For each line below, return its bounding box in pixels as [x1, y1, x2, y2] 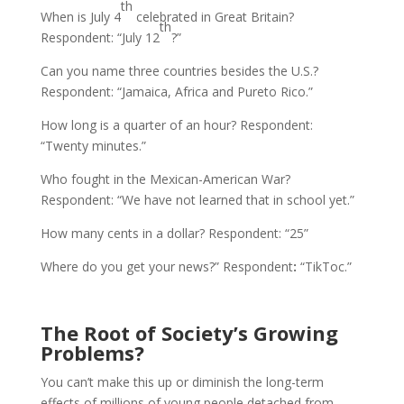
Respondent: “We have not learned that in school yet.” [40, 190, 354, 208]
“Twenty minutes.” [40, 136, 146, 154]
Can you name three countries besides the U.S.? [40, 61, 318, 79]
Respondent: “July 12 [40, 28, 160, 46]
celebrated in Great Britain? [132, 7, 294, 25]
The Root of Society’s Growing [40, 318, 338, 346]
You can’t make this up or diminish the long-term [40, 372, 324, 390]
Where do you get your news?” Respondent [40, 257, 293, 275]
